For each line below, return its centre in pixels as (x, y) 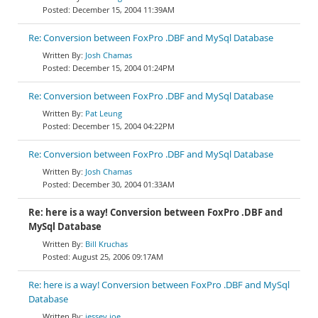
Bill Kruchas (106, 244)
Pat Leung (104, 113)
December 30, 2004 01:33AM (124, 184)
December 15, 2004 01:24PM (124, 68)
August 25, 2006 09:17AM (118, 257)
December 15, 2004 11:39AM (124, 10)
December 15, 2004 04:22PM (124, 126)
